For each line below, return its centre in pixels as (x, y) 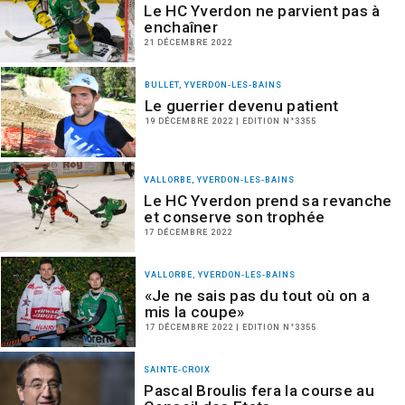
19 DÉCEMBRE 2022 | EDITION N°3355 (230, 121)
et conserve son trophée (235, 217)
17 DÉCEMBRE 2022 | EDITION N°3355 (230, 327)
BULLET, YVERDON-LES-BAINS (213, 85)
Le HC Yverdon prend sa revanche (268, 201)
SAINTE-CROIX (178, 369)
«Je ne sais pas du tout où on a (257, 296)
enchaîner (181, 27)
